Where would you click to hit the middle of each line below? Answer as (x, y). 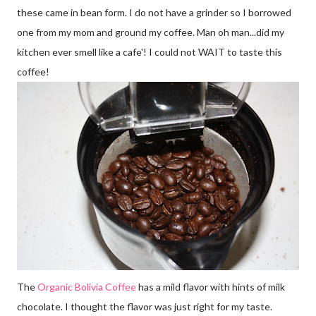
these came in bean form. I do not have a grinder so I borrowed (154, 12)
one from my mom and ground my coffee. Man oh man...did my (151, 32)
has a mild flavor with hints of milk (211, 286)
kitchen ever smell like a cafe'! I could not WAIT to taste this (150, 51)
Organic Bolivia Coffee (87, 286)
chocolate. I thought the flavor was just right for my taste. (145, 306)
